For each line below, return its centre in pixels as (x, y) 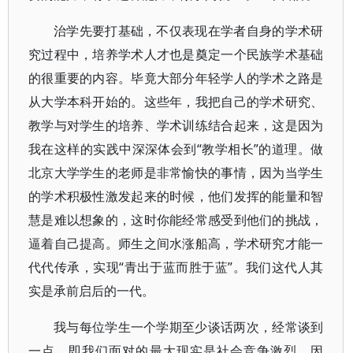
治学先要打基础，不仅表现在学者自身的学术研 (189, 31)
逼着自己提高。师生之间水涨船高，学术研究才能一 (176, 243)
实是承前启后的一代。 (91, 291)
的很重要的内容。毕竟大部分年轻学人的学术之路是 (176, 78)
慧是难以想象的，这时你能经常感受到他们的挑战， (176, 220)
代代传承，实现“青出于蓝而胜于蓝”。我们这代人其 (176, 267)
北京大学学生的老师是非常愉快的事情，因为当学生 (176, 173)
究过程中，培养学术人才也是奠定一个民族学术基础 (176, 54)
